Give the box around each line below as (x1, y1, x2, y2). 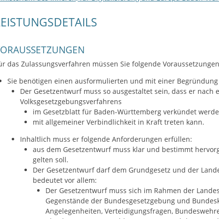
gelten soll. (32, 155, 68, 165)
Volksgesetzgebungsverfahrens (20, 96, 122, 106)
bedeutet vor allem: (32, 175, 97, 185)
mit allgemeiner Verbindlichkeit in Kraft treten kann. (32, 117, 204, 127)
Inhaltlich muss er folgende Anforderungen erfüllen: (20, 134, 192, 144)
